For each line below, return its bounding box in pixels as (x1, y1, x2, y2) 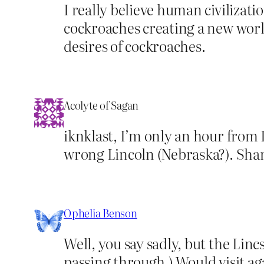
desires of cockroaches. (64, 35, 206, 56)
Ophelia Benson (64, 204, 137, 221)
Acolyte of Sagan (64, 97, 139, 113)
